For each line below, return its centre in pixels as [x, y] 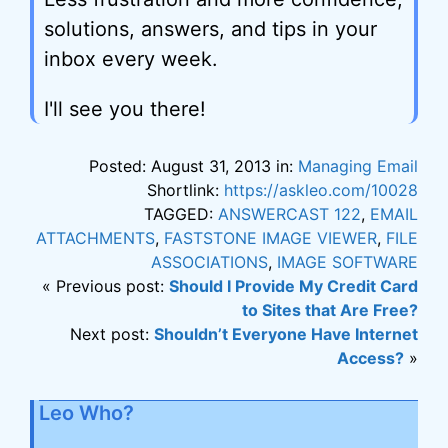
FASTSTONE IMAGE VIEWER [270, 238]
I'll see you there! [125, 109]
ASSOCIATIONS [209, 262]
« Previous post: [105, 286]
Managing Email [358, 166]
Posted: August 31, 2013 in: [193, 166]
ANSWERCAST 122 [289, 214]
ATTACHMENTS [95, 238]
